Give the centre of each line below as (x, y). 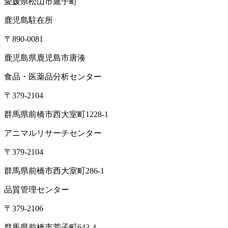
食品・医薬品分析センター (53, 76)
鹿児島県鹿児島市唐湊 (45, 58)
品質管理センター (37, 189)
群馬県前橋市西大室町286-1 (54, 170)
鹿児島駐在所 (28, 20)
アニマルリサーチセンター (53, 133)
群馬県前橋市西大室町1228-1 (56, 114)
